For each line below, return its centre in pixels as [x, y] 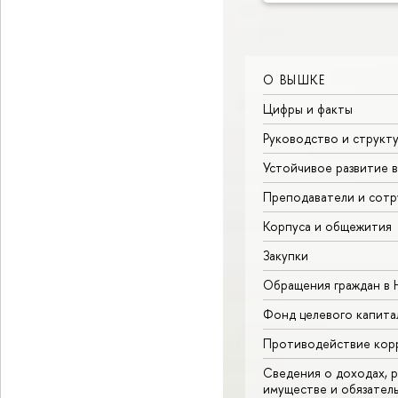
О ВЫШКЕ [295, 79]
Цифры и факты [308, 108]
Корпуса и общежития [327, 226]
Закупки [286, 255]
